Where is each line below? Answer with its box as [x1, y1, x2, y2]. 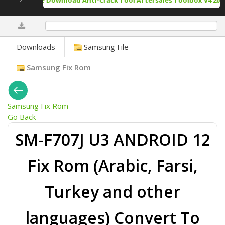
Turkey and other [45, 181, 180, 203]
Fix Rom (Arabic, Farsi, [27, 155, 198, 177]
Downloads [17, 42, 55, 52]
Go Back [8, 111, 36, 122]
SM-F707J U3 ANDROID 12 [15, 129, 210, 151]
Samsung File [82, 42, 129, 52]
